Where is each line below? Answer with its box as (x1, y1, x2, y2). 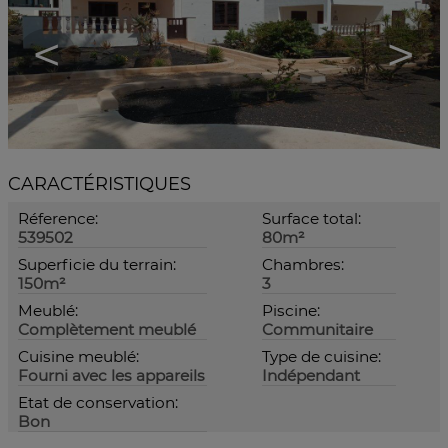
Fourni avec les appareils (18, 366, 205, 385)
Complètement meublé (18, 320, 196, 339)
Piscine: (262, 301, 320, 320)
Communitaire (262, 320, 373, 339)
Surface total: (262, 209, 361, 228)
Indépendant (262, 366, 360, 385)
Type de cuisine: (262, 347, 381, 366)
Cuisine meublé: (18, 347, 139, 366)
